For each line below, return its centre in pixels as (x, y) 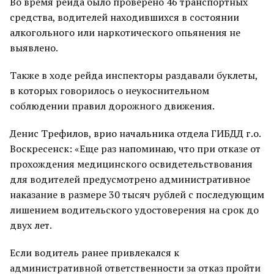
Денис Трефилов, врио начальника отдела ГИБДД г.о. (135, 133)
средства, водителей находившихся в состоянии (124, 17)
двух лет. (31, 225)
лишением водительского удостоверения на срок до (134, 210)
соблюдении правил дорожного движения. (112, 106)
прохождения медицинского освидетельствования (131, 164)
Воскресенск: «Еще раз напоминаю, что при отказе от (135, 149)
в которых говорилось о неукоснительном (109, 91)
